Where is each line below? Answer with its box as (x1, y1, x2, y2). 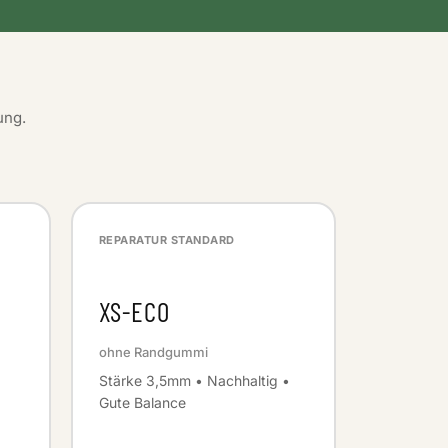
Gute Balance (98, 393, 186, 411)
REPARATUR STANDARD (98, 232, 235, 247)
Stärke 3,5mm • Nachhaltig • (98, 371, 290, 389)
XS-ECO (98, 295, 170, 327)
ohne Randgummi (98, 343, 208, 360)
